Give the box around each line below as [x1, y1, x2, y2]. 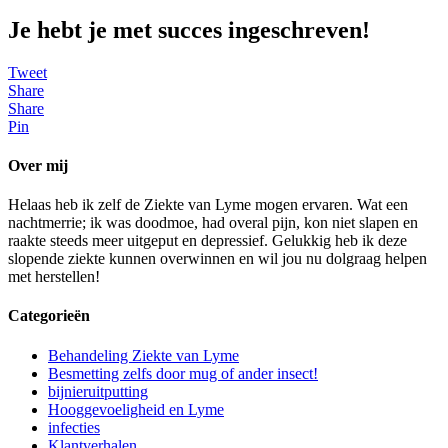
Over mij [8, 156, 68, 174]
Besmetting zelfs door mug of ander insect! [48, 364, 318, 382]
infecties [48, 418, 100, 436]
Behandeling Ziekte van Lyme [48, 346, 239, 364]
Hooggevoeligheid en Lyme [48, 400, 224, 418]
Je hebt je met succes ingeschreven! [8, 16, 370, 43]
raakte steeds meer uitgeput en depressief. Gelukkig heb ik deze [8, 232, 407, 250]
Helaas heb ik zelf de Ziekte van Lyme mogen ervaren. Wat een [8, 196, 408, 214]
